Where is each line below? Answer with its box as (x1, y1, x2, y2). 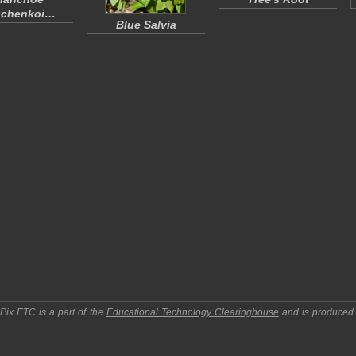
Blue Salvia (116, 18, 176, 31)
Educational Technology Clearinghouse (106, 307, 279, 318)
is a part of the (36, 307, 106, 318)
